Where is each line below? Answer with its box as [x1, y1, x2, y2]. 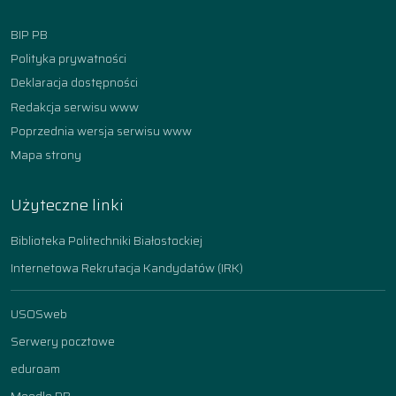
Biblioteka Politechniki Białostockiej [11, 232, 202, 250]
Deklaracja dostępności [11, 73, 138, 93]
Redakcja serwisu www [11, 97, 139, 117]
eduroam [11, 360, 60, 378]
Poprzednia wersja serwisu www [11, 121, 192, 141]
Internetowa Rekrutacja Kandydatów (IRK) [11, 259, 243, 278]
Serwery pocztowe [11, 332, 115, 351]
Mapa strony [11, 146, 81, 164]
